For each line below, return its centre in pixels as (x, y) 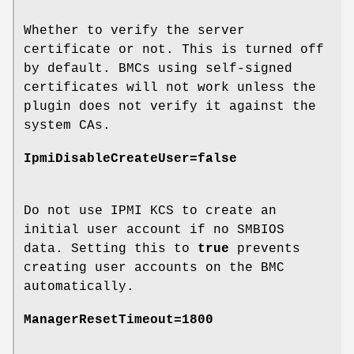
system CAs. (67, 125)
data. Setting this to (111, 249)
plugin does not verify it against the (170, 106)
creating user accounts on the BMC (154, 267)
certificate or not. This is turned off (174, 49)
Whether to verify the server (134, 30)
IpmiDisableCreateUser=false (130, 158)
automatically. (79, 286)
